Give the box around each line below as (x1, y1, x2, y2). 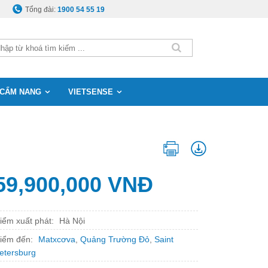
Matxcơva (38, 234, 75, 244)
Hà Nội (59, 216, 85, 226)
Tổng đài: (25, 5, 58, 14)
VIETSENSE (68, 87, 113, 96)
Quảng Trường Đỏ (80, 234, 150, 244)
